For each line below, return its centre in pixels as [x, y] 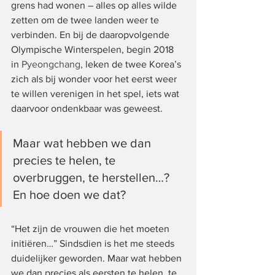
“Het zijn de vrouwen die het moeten [91, 228]
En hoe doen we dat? [69, 194]
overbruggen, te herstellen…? [93, 177]
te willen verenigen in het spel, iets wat [96, 93]
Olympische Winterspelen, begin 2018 [94, 49]
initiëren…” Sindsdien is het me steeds [94, 243]
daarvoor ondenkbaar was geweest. [87, 108]
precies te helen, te [66, 160]
